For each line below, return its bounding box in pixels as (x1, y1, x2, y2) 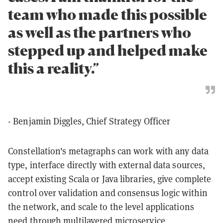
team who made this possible (8, 5, 207, 23)
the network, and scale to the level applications (8, 201, 194, 213)
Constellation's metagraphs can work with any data (8, 145, 209, 157)
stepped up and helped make (8, 41, 208, 59)
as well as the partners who (8, 23, 191, 41)
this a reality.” (8, 59, 99, 77)
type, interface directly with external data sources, (8, 159, 206, 171)
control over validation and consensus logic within (8, 187, 208, 199)
